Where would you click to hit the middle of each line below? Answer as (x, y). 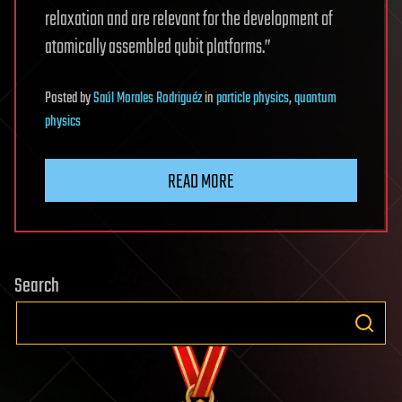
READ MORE (201, 183)
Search (37, 287)
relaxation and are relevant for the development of (189, 20)
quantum (315, 99)
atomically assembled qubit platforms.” (158, 48)
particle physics (253, 99)
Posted (62, 99)
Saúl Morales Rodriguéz (148, 99)
